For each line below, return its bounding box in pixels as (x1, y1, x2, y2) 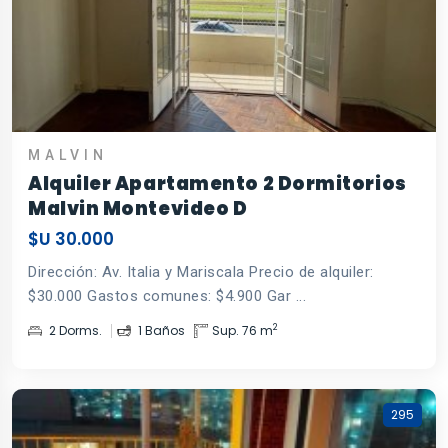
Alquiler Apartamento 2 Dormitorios (28, 170, 407, 196)
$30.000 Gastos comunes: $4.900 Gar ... (28, 286, 306, 305)
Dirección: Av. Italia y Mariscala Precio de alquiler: (28, 262, 374, 281)
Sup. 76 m (212, 321, 273, 339)
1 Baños (135, 321, 185, 339)
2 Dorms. (46, 321, 102, 339)
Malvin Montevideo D (28, 195, 248, 221)
